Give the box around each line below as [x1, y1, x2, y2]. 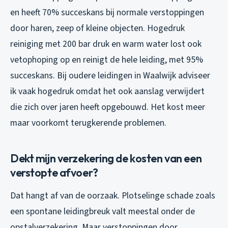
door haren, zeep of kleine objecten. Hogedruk [10, 21, 185, 35]
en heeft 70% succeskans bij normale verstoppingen [10, 6, 204, 19]
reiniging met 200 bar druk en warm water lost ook [10, 37, 202, 50]
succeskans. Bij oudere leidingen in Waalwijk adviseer [10, 69, 210, 82]
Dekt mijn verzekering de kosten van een [10, 151, 202, 165]
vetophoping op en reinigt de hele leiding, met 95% [10, 53, 203, 66]
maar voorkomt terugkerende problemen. [10, 116, 166, 129]
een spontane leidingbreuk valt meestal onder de [10, 205, 195, 218]
